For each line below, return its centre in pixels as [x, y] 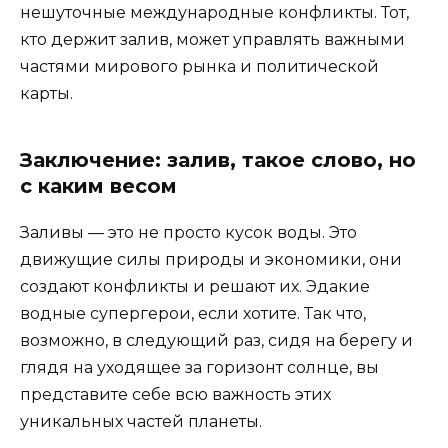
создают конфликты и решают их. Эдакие [195, 287]
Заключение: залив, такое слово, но [218, 160]
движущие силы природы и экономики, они [211, 260]
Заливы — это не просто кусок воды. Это [188, 233]
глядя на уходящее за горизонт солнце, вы [199, 368]
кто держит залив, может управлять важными [212, 40]
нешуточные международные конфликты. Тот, [214, 13]
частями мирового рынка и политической [199, 67]
